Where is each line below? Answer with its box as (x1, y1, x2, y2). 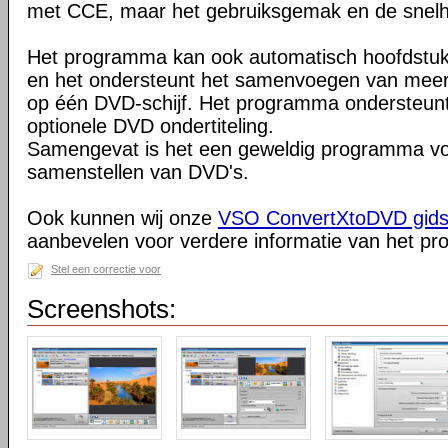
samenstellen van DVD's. (27, 161, 249, 183)
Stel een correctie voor (51, 263, 161, 275)
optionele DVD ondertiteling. (27, 115, 274, 137)
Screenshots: (27, 294, 176, 324)
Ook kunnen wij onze (27, 207, 218, 229)
